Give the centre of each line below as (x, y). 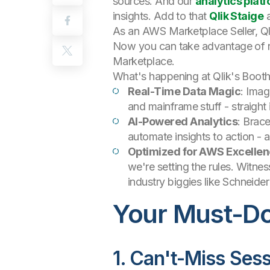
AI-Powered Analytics (183, 121)
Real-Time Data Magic (184, 91)
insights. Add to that (161, 16)
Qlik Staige (237, 16)
